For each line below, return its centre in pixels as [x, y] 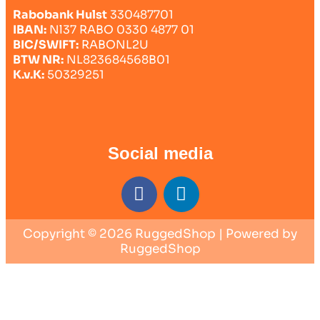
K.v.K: [29, 74]
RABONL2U [114, 44]
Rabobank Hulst [60, 14]
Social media [160, 153]
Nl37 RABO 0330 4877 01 [120, 29]
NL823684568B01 [117, 59]
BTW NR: [38, 59]
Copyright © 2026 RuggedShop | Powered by [160, 234]
